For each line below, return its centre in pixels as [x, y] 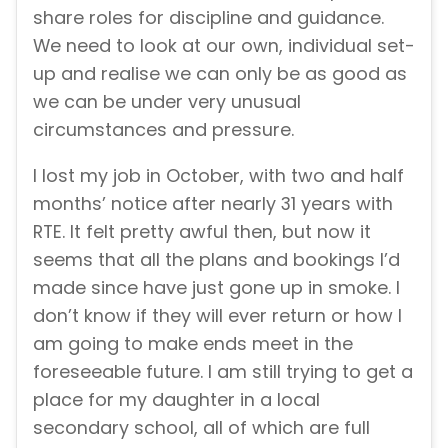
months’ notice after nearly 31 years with [213, 203]
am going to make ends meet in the [193, 343]
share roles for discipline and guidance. [208, 17]
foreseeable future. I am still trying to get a [223, 371]
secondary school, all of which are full [201, 427]
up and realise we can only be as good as [220, 73]
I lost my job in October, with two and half [218, 175]
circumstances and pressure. [163, 129]
